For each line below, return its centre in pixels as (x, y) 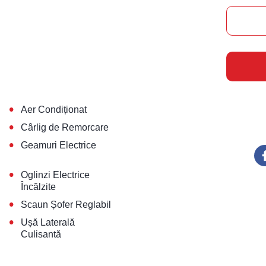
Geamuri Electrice (59, 145)
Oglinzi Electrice (56, 175)
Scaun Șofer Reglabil (66, 205)
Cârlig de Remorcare (65, 128)
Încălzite (39, 187)
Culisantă (41, 235)
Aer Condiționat (54, 110)
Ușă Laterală (48, 223)
